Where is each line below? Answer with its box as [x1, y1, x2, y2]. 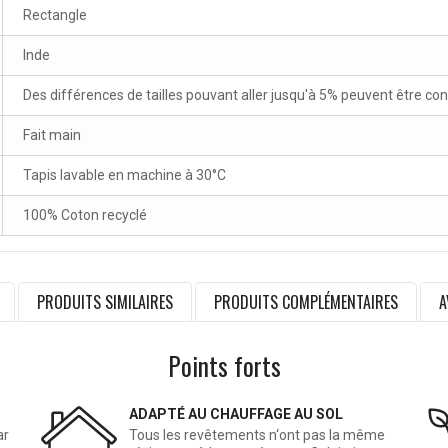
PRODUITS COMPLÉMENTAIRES [214, 290, 398, 315]
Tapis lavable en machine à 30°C [23, 167, 226, 184]
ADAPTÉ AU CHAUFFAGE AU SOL [129, 406, 344, 423]
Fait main [23, 127, 81, 144]
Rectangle [23, 7, 87, 24]
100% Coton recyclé [23, 207, 147, 224]
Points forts [167, 347, 281, 385]
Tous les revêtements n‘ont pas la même [129, 427, 386, 444]
